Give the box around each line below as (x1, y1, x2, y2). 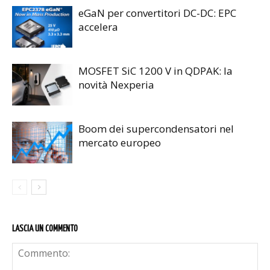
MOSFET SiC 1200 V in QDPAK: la (78, 64, 233, 78)
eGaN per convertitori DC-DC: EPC (78, 6, 236, 20)
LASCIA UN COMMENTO (12, 224, 78, 234)
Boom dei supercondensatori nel (78, 122, 234, 136)
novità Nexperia (78, 78, 154, 92)
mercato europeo (78, 136, 161, 150)
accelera (78, 20, 118, 34)
